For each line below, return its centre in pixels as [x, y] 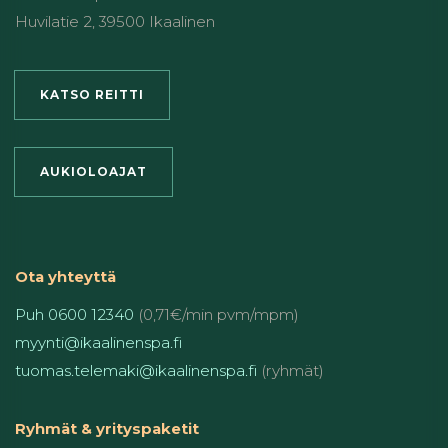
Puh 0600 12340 [74, 315]
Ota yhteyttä [65, 277]
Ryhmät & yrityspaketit [107, 429]
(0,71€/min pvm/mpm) [216, 315]
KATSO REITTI [92, 95]
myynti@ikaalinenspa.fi [98, 343]
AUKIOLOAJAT [93, 172]
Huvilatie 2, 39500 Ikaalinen [115, 22]
